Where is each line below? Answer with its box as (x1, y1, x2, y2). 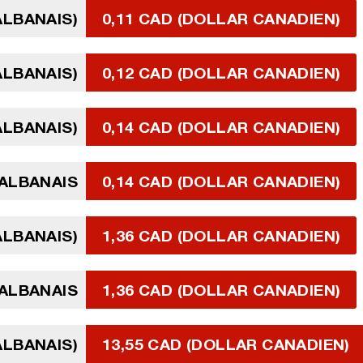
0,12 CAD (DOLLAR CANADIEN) (102, 63, 341, 82)
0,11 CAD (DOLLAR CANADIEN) (102, 9, 341, 28)
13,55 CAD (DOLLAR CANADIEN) (102, 335, 350, 353)
